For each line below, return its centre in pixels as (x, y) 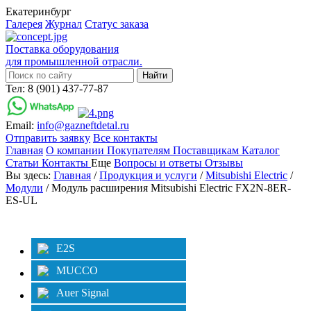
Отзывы (224, 163)
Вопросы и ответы (159, 163)
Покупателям (140, 150)
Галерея (24, 24)
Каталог (261, 150)
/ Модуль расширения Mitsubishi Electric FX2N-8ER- (167, 188)
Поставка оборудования (62, 49)
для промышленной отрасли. (74, 61)
